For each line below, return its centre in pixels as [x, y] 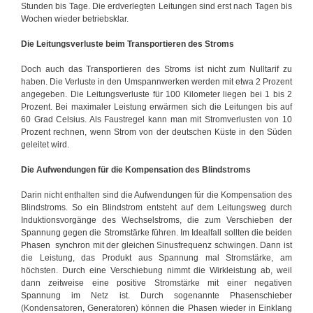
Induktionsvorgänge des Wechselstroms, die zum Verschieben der [156, 220]
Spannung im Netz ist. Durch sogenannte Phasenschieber [156, 295]
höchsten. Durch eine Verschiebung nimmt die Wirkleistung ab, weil [156, 270]
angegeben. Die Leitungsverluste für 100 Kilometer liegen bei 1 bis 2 [156, 94]
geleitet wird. [45, 144]
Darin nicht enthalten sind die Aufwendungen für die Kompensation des [156, 195]
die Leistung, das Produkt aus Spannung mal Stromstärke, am [156, 257]
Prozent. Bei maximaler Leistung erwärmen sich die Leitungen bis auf [156, 107]
